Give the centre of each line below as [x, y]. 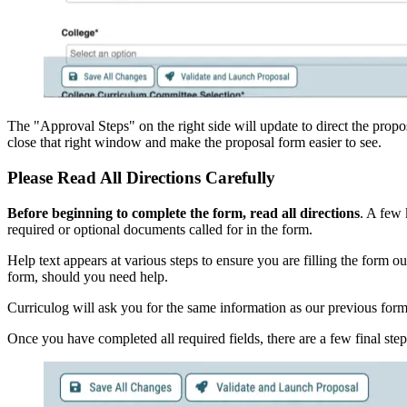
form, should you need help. [88, 276]
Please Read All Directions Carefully [141, 178]
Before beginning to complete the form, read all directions [184, 213]
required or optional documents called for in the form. [162, 229]
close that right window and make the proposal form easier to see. [194, 143]
